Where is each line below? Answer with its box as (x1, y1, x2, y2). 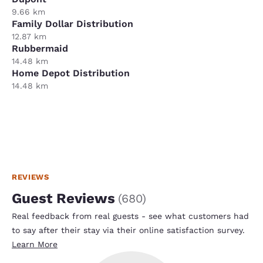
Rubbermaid (12, 42, 68, 54)
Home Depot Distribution (12, 67, 130, 79)
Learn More (12, 239, 58, 249)
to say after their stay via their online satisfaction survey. (12, 225, 245, 235)
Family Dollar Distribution (12, 18, 133, 29)
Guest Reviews (12, 190, 115, 207)
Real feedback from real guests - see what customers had (12, 211, 249, 221)
